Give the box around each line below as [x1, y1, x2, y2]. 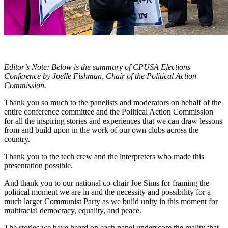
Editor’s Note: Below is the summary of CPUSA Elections [4, 62, 190, 71]
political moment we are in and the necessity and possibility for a [4, 187, 211, 196]
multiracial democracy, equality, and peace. [4, 206, 141, 215]
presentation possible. [4, 161, 73, 170]
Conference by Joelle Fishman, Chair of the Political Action [4, 71, 196, 80]
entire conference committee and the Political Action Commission [4, 107, 213, 116]
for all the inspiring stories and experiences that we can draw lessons [4, 116, 222, 125]
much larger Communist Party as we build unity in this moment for [4, 196, 218, 206]
